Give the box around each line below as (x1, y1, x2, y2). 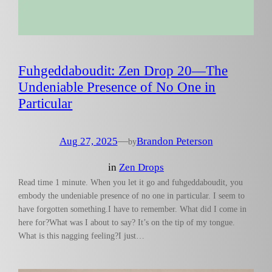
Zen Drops (119, 161, 164, 173)
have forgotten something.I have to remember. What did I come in (18, 203, 247, 214)
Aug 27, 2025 (59, 135, 118, 148)
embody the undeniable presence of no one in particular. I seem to (18, 190, 245, 200)
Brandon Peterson (136, 135, 213, 148)
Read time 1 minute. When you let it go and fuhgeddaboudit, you (18, 177, 243, 187)
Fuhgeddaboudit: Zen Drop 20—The (18, 63, 228, 79)
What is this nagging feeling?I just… (18, 230, 145, 240)
